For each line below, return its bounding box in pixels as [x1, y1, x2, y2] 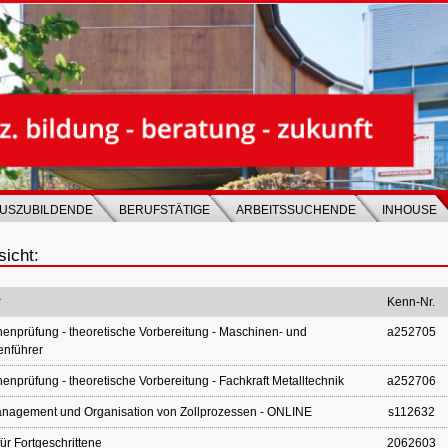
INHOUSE [382, 203, 437, 217]
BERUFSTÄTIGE [119, 203, 210, 217]
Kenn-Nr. [387, 295, 436, 309]
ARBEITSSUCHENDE [236, 203, 356, 217]
